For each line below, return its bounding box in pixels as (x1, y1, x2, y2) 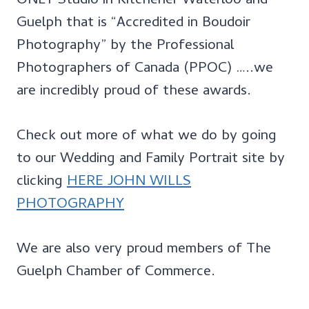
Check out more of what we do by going (17, 125, 277, 149)
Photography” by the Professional (17, 34, 234, 59)
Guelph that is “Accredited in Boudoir (17, 12, 250, 36)
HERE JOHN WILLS (67, 170, 191, 195)
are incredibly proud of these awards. (17, 80, 251, 104)
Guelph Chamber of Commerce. (17, 261, 215, 285)
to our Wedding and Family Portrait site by (17, 148, 285, 172)
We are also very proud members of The (17, 238, 271, 262)
